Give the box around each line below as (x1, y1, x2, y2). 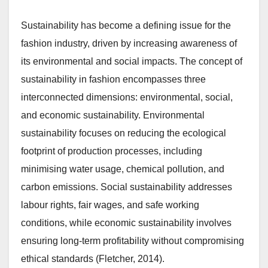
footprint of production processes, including (21, 146, 202, 157)
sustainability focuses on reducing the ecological (21, 128, 226, 139)
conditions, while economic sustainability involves (21, 218, 232, 229)
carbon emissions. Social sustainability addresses (21, 182, 232, 193)
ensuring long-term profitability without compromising (21, 236, 244, 246)
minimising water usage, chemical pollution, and (21, 164, 224, 175)
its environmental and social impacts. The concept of (21, 56, 242, 67)
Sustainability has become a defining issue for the (21, 20, 231, 31)
